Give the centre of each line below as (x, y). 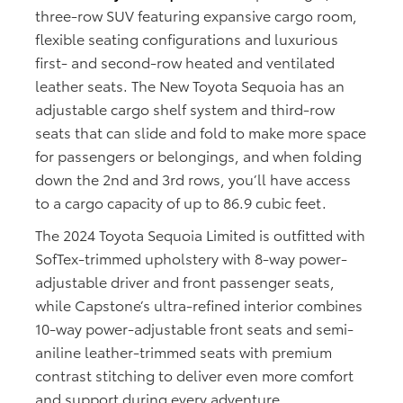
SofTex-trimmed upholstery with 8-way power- (191, 258)
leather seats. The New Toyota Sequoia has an (190, 85)
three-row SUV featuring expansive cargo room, (196, 15)
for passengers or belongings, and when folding (198, 156)
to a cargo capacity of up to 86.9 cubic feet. (181, 202)
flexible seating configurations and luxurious (187, 39)
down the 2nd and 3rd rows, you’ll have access (193, 179)
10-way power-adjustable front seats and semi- (194, 328)
